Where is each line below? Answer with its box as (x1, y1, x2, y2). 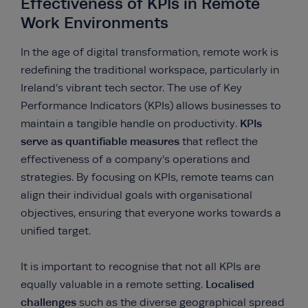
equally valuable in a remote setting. (21, 278, 206, 291)
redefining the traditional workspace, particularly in (21, 64, 279, 76)
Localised (206, 278, 254, 291)
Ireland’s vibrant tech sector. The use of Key (21, 82, 242, 94)
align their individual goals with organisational (21, 189, 252, 201)
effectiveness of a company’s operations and (21, 153, 250, 166)
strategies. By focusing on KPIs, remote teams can (21, 171, 274, 184)
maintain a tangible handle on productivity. (21, 118, 240, 130)
